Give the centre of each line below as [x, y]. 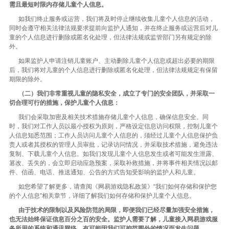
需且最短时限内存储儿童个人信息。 [58, 5]
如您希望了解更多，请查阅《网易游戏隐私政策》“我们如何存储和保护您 [113, 187]
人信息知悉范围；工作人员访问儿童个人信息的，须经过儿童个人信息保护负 [113, 135]
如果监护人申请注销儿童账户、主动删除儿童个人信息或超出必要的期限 [112, 61]
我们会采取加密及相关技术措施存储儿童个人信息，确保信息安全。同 [109, 117]
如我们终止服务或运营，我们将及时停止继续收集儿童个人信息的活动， [112, 19]
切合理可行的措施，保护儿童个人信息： [64, 103]
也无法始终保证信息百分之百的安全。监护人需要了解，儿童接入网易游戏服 [113, 219]
